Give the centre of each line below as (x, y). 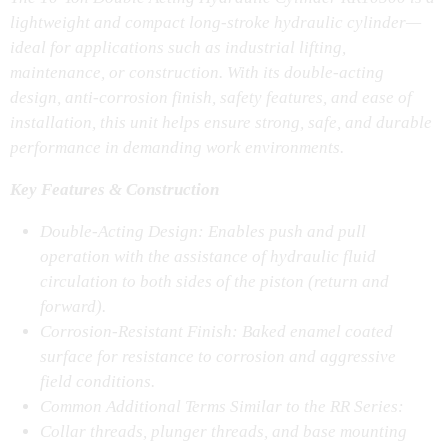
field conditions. (97, 381)
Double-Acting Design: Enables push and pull (203, 231)
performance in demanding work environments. (177, 147)
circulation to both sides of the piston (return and (214, 281)
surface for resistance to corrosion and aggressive (218, 356)
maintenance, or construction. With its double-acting (197, 72)
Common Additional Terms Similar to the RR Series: (222, 406)
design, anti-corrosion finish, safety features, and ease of (211, 97)
